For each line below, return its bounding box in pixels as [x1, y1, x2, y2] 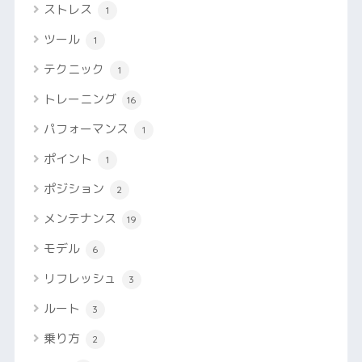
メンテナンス [43, 210, 120, 228]
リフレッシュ [43, 270, 120, 288]
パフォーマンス [43, 120, 132, 138]
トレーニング [43, 90, 120, 108]
